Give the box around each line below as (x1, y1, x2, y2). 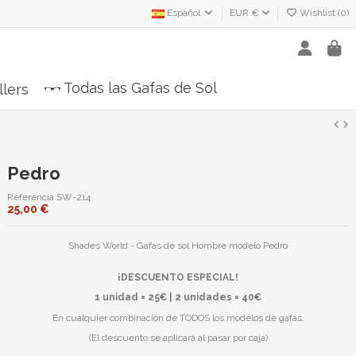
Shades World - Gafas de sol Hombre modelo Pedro (68, 240, 288, 252)
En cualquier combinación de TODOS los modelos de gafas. (52, 311, 304, 323)
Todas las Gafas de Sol (63, 79, 217, 97)
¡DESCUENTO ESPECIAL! (118, 271, 238, 283)
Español (164, 7, 203, 19)
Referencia (7, 192, 54, 203)
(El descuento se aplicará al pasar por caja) (88, 332, 268, 344)
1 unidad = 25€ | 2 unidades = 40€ (95, 292, 261, 304)
